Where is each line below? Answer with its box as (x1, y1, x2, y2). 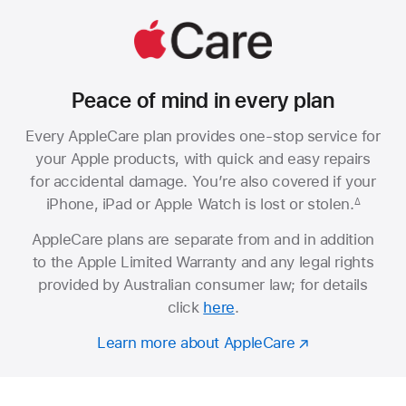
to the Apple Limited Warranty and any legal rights (32, 252, 374, 271)
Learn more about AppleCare (97, 333, 295, 352)
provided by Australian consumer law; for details (38, 275, 368, 294)
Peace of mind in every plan (71, 86, 335, 113)
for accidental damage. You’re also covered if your (30, 172, 376, 191)
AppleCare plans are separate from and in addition (32, 229, 374, 248)
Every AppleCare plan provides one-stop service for (25, 127, 381, 146)
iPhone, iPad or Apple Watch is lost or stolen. (45, 195, 354, 214)
